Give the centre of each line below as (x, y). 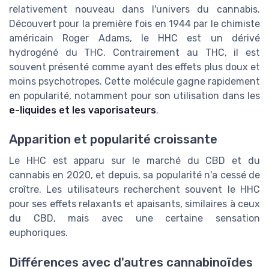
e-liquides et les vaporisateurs (83, 110)
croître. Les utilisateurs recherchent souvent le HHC (134, 190)
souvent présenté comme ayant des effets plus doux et (134, 67)
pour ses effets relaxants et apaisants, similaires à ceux (134, 204)
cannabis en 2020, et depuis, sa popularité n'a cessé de (134, 175)
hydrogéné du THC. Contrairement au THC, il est (134, 53)
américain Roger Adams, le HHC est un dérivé (134, 38)
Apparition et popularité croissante (113, 140)
